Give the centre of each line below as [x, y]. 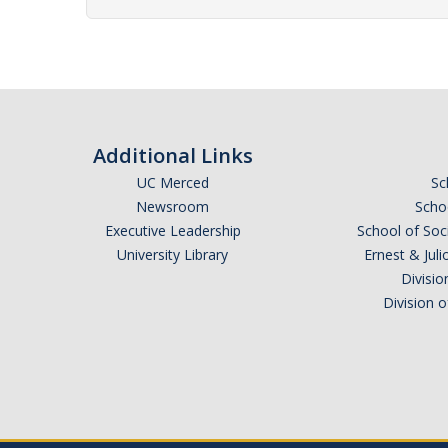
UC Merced [172, 182]
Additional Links [172, 155]
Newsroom [172, 206]
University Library [172, 254]
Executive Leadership [172, 230]
